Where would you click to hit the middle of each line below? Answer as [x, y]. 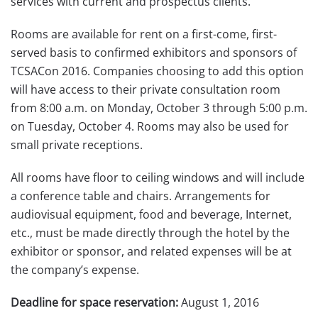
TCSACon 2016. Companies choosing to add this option [157, 71]
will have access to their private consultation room [146, 89]
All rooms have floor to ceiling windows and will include [158, 177]
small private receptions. [77, 145]
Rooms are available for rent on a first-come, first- [144, 34]
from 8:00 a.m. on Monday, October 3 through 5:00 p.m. [159, 108]
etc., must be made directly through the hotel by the [150, 233]
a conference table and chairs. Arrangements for [141, 196]
